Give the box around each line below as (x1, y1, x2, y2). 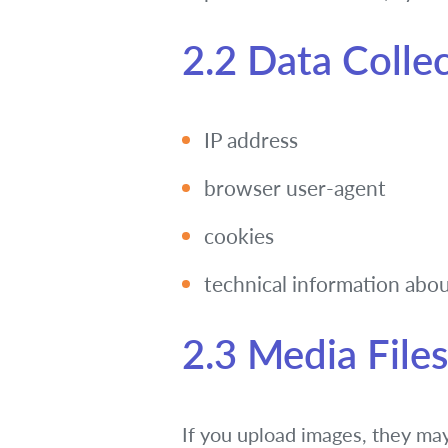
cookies (204, 223, 274, 248)
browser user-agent (204, 175, 386, 200)
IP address (204, 127, 298, 152)
